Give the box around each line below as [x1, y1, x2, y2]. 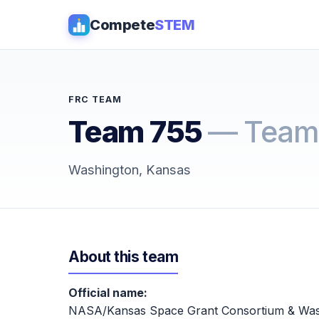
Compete [90, 16, 155, 33]
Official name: [68, 286, 147, 300]
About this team [68, 248, 179, 266]
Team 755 [68, 114, 208, 150]
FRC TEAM [68, 94, 122, 105]
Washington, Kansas [68, 162, 191, 177]
